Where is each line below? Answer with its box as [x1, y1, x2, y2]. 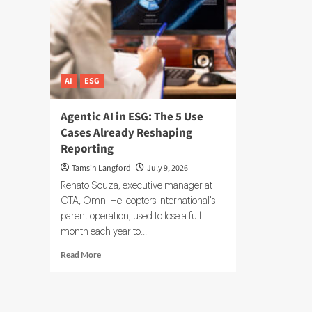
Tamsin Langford [72, 162, 131, 174]
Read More [61, 249, 101, 260]
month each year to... [61, 226, 147, 237]
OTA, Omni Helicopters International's [61, 196, 215, 206]
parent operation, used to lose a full [61, 211, 201, 221]
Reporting [61, 140, 114, 157]
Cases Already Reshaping [61, 124, 192, 141]
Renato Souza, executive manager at [61, 180, 212, 191]
